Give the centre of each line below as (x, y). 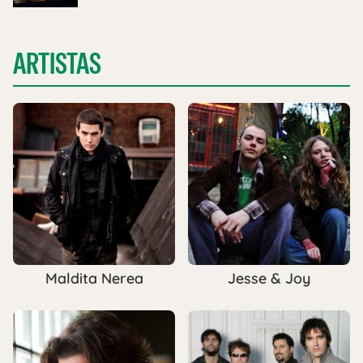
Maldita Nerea (94, 279)
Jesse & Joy (269, 279)
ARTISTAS (57, 64)
